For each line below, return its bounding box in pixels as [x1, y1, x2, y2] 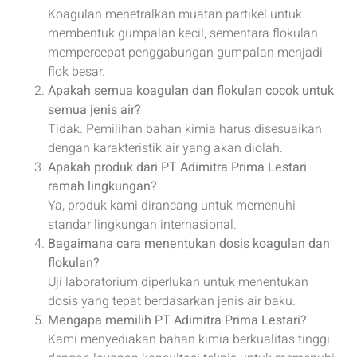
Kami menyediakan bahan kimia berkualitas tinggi [48, 329, 330, 349]
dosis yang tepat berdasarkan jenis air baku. [48, 291, 296, 311]
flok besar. [48, 61, 105, 81]
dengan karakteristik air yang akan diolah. [48, 138, 283, 158]
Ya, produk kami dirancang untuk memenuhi [48, 195, 296, 215]
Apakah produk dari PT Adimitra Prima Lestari [48, 157, 307, 177]
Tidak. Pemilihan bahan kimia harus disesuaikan [48, 119, 322, 139]
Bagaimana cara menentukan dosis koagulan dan [48, 233, 330, 253]
